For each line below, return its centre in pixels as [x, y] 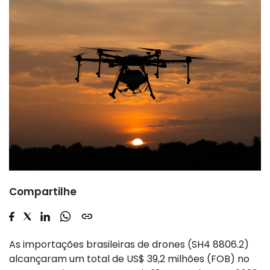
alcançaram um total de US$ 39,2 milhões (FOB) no [129, 259]
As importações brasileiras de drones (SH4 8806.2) [129, 245]
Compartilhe [43, 192]
